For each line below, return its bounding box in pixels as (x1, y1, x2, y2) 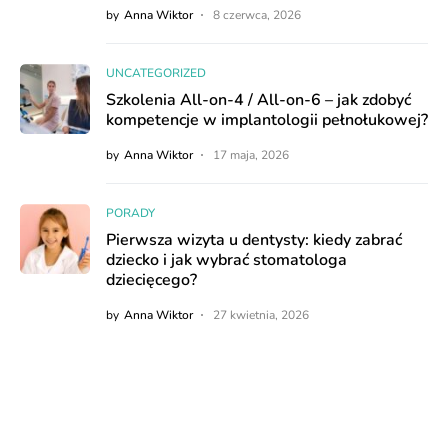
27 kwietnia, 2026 (213, 307, 309, 324)
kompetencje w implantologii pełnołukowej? (106, 109, 428, 132)
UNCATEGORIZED (106, 65, 206, 82)
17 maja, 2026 (213, 147, 289, 164)
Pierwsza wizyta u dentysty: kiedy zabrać (106, 229, 402, 252)
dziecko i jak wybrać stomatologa (106, 249, 347, 272)
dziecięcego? (106, 269, 197, 292)
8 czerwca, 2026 (213, 7, 301, 24)
